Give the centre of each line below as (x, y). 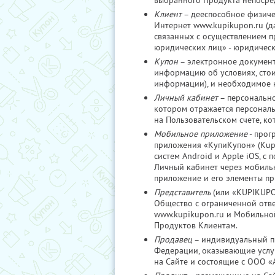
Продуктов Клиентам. (196, 225)
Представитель (182, 192)
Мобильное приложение (201, 134)
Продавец (173, 239)
